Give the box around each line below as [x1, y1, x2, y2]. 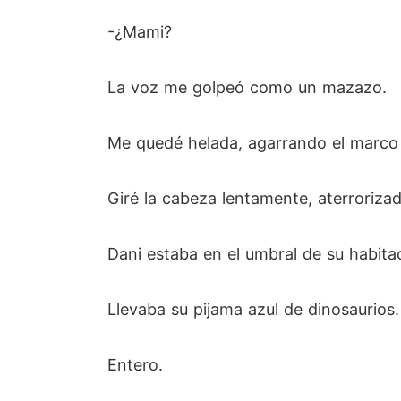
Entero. [107, 355, 163, 374]
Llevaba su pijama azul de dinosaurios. [107, 300, 399, 319]
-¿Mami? [107, 22, 172, 41]
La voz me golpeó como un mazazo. [107, 78, 387, 97]
